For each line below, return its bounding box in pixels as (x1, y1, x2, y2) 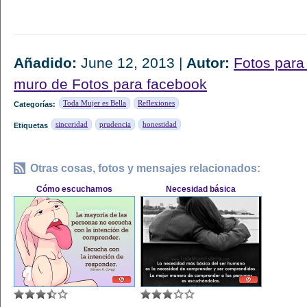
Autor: (186, 55, 230, 71)
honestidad (143, 120, 177, 128)
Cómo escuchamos (36, 184, 112, 194)
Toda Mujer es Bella (63, 99, 126, 107)
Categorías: (14, 100, 56, 108)
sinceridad (56, 120, 88, 128)
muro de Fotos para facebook (14, 76, 207, 92)
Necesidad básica (166, 184, 236, 194)
